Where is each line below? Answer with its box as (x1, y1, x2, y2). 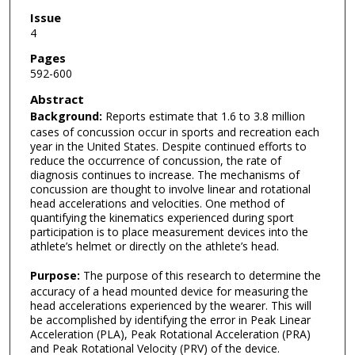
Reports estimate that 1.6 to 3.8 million (101, 109, 305, 124)
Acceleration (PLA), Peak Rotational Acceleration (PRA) (29, 326, 311, 342)
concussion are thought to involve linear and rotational (29, 181, 311, 197)
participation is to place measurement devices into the (29, 224, 308, 240)
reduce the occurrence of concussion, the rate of (29, 153, 281, 169)
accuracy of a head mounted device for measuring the (29, 283, 308, 299)
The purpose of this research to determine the (79, 267, 321, 283)
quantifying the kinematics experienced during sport (29, 210, 294, 226)
